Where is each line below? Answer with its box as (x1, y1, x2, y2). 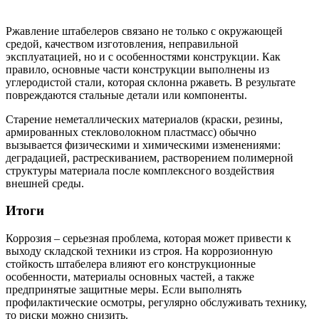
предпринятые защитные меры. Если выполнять (6, 283, 241, 296)
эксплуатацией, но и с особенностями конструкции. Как (6, 50, 281, 63)
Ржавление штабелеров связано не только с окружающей (6, 24, 283, 37)
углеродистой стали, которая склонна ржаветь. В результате (6, 75, 296, 88)
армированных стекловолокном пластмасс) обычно (6, 125, 256, 138)
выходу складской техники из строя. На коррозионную (6, 245, 273, 257)
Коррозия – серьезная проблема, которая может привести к (6, 232, 291, 244)
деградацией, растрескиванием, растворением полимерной (6, 151, 293, 164)
